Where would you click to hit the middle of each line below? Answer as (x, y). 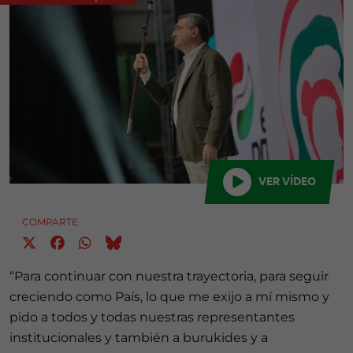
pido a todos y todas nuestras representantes (152, 317)
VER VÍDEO (286, 180)
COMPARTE (50, 221)
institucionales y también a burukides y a (139, 337)
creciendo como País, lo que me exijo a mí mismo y (169, 296)
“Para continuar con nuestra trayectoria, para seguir (169, 276)
